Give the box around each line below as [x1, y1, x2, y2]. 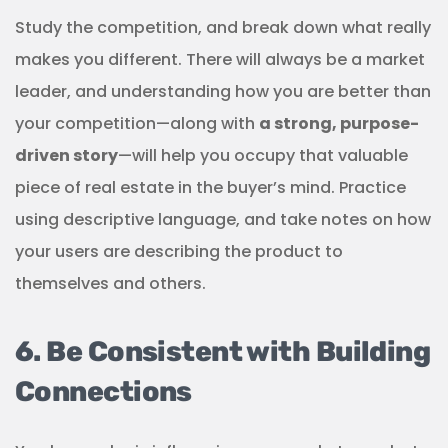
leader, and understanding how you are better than [15, 80, 431, 104]
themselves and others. [15, 272, 206, 296]
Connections [15, 375, 192, 409]
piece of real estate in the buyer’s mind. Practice [15, 176, 406, 200]
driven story [15, 144, 118, 168]
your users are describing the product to [15, 240, 343, 264]
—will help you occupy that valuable [118, 144, 408, 168]
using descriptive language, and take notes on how [15, 208, 431, 232]
